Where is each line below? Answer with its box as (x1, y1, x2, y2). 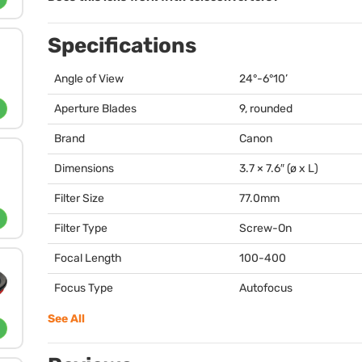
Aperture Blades (54, 102, 137, 116)
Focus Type (54, 281, 113, 295)
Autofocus (239, 281, 293, 295)
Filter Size (54, 192, 104, 205)
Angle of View (54, 72, 124, 86)
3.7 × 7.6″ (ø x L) (239, 162, 318, 175)
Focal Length (54, 251, 122, 265)
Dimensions (54, 162, 114, 175)
